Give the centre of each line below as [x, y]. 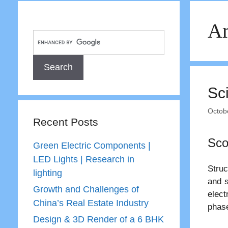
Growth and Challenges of [86, 189]
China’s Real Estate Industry [91, 203]
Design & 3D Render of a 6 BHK [98, 219]
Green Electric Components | [92, 146]
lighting [47, 173]
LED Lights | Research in [83, 159]
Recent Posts [65, 122]
